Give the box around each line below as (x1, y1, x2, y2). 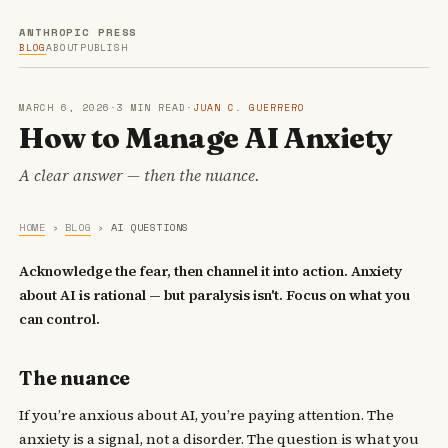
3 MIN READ (116, 100, 187, 114)
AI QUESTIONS (110, 218, 189, 235)
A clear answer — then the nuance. (19, 163, 261, 186)
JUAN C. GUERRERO (193, 100, 305, 114)
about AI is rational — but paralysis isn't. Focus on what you (19, 284, 411, 305)
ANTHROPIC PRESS (19, 24, 138, 40)
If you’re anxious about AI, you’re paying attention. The (19, 404, 395, 425)
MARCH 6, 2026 (19, 100, 110, 114)
